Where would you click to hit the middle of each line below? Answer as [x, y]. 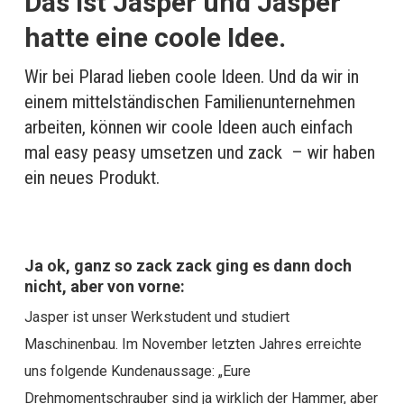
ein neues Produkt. [92, 178]
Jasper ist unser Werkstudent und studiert [156, 317]
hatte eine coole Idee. [155, 37]
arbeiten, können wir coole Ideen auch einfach [188, 127]
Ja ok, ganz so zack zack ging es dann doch [188, 266]
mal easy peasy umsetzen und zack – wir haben [199, 152]
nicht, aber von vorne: [104, 286]
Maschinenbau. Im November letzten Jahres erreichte [193, 344]
